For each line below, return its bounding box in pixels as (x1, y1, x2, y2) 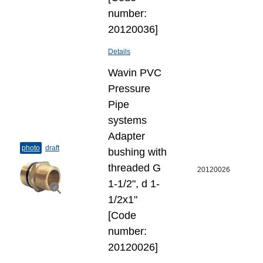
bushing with (108, 146, 167, 158)
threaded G (108, 162, 161, 174)
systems (108, 114, 147, 126)
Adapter (108, 130, 145, 142)
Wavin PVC (108, 67, 161, 79)
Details (108, 48, 130, 56)
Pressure (108, 83, 150, 95)
